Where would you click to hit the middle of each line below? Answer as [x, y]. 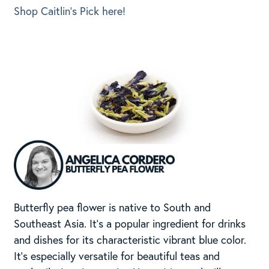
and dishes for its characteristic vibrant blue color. [130, 240]
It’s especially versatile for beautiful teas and [116, 256]
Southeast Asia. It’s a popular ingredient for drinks [129, 224]
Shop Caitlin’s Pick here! [69, 11]
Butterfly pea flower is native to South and [112, 207]
